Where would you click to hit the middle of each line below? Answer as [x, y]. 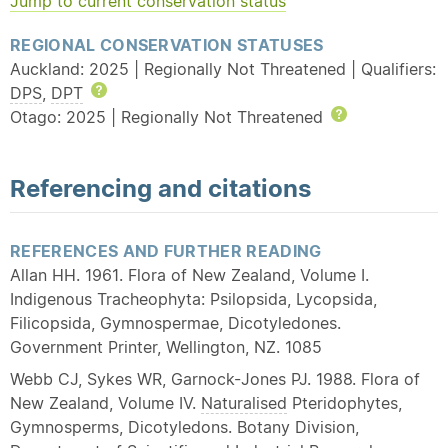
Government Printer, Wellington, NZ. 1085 [168, 347]
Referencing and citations [160, 188]
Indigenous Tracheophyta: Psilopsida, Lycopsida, [193, 299]
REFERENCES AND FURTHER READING [166, 251]
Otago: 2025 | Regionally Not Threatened [169, 117]
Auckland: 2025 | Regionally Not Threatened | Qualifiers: [223, 69]
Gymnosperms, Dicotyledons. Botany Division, [184, 427]
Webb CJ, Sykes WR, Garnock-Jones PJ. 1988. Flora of [215, 379]
